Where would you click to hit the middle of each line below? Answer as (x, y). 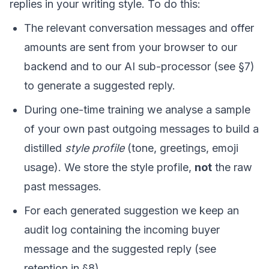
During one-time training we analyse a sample (137, 110)
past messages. (63, 186)
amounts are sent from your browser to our (131, 47)
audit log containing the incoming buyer (122, 230)
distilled (44, 148)
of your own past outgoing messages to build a (141, 129)
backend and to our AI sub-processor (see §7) (139, 66)
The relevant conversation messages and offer (139, 28)
